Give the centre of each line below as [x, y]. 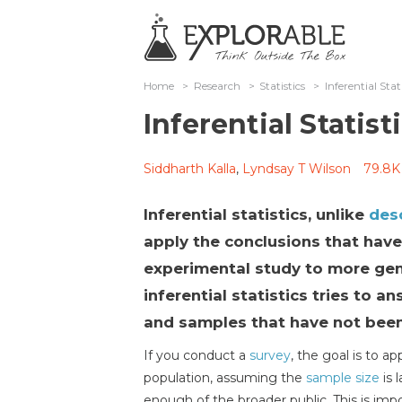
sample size [343, 378]
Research [217, 86]
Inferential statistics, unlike [256, 214]
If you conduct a [197, 355]
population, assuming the [225, 378]
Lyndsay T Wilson [297, 169]
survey [270, 355]
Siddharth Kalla [190, 169]
